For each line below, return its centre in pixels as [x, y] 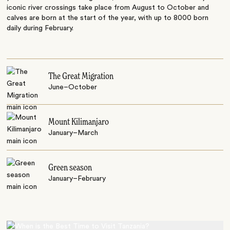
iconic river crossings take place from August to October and [108, 8]
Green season [70, 168]
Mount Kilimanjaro [79, 122]
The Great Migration [81, 77]
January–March [73, 133]
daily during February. [40, 28]
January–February [77, 179]
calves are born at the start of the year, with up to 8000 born [108, 18]
